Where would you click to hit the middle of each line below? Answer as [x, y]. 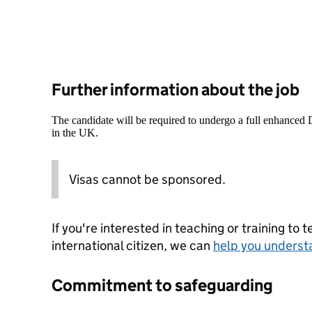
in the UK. [75, 133]
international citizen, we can [132, 245]
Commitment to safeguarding [162, 285]
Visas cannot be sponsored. [147, 179]
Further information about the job [175, 89]
